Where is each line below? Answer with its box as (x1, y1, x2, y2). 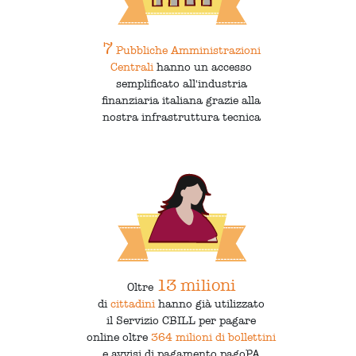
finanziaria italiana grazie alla (102, 93, 261, 107)
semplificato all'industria (115, 76, 247, 91)
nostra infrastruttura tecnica (102, 110, 261, 124)
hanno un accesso (153, 60, 253, 74)
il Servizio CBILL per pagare (106, 313, 257, 327)
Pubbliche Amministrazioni (115, 43, 261, 57)
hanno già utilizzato (155, 296, 265, 311)
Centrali (110, 60, 154, 74)
